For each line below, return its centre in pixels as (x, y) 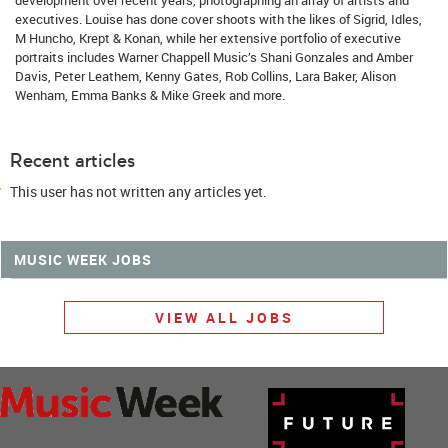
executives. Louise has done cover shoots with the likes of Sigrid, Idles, (218, 18)
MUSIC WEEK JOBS (83, 259)
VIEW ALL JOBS (224, 317)
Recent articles (72, 160)
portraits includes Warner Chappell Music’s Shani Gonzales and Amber (214, 56)
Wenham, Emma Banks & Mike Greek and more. (151, 94)
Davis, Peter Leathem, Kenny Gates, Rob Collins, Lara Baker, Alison (205, 75)
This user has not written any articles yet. (138, 191)
